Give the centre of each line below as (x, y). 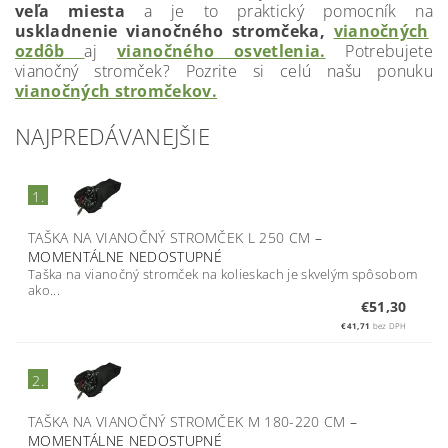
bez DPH (388, 325)
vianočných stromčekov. (116, 90)
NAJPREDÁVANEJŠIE (113, 135)
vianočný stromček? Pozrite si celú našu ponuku (224, 70)
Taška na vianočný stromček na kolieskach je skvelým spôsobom (223, 273)
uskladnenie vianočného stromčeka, (174, 30)
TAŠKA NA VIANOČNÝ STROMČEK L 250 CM (171, 237)
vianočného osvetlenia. (221, 50)
